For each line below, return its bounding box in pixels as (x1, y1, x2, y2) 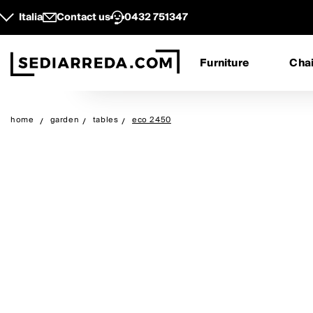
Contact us (57, 9, 110, 26)
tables (92, 113, 119, 126)
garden (50, 113, 80, 126)
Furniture (200, 54, 249, 72)
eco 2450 (132, 113, 171, 126)
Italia (19, 9, 43, 26)
